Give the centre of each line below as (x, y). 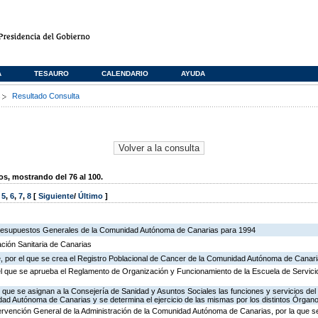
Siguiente (56, 196)
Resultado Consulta (46, 96)
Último (92, 196)
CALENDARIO (125, 73)
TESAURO (51, 73)
